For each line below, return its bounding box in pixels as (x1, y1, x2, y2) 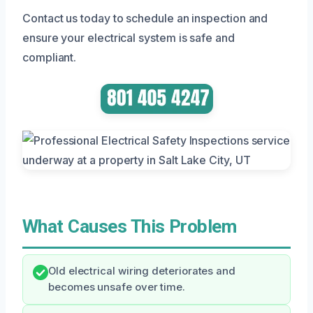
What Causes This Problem (22, 215, 237, 237)
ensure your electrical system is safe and (22, 30, 235, 45)
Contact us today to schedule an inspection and (22, 10, 268, 25)
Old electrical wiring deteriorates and (48, 264, 235, 277)
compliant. (22, 50, 77, 64)
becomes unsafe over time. (48, 280, 185, 293)
